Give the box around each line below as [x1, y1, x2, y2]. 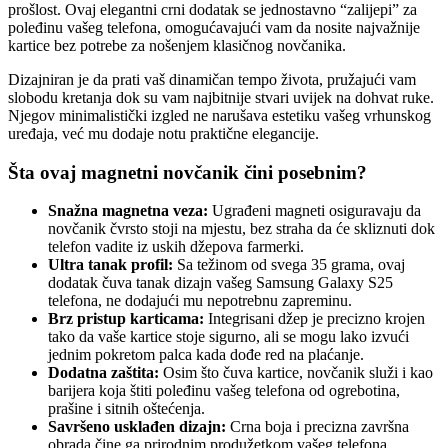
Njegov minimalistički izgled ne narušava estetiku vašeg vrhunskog [8, 106, 431, 124]
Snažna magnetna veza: [48, 202, 208, 220]
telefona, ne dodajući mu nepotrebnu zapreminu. [48, 292, 352, 310]
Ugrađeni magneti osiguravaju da [208, 202, 421, 220]
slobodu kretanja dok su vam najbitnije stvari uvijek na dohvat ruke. [8, 88, 434, 106]
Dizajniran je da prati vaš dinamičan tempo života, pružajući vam [8, 70, 416, 88]
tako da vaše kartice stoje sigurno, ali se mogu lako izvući [48, 328, 409, 346]
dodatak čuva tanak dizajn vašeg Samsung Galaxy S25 [48, 274, 393, 292]
